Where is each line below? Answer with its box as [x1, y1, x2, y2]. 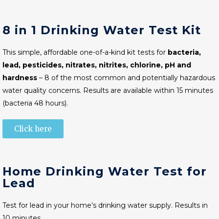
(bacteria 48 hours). [2, 99, 68, 108]
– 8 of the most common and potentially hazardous [37, 73, 215, 82]
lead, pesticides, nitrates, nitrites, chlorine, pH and [2, 61, 191, 69]
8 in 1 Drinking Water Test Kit [2, 23, 201, 37]
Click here [14, 124, 52, 133]
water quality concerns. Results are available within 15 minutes [2, 86, 213, 95]
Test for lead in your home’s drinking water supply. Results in [2, 201, 208, 210]
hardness [2, 73, 37, 82]
